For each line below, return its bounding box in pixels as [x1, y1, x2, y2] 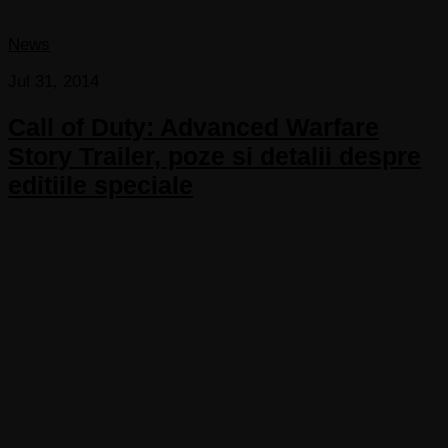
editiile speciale [8, 171, 193, 200]
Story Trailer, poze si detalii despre [8, 142, 421, 171]
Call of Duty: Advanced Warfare [8, 113, 379, 142]
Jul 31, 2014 [8, 72, 99, 92]
